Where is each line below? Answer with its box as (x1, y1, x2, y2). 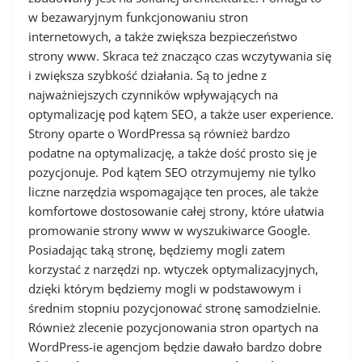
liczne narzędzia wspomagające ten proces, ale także (28, 183, 318, 200)
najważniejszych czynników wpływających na (28, 86, 278, 103)
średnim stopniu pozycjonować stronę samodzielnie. (28, 300, 321, 316)
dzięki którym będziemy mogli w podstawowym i (28, 280, 301, 297)
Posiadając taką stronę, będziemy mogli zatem (28, 242, 285, 258)
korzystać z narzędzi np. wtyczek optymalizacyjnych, (28, 261, 318, 277)
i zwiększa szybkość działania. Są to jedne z (28, 67, 267, 83)
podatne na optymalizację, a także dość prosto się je (28, 145, 317, 161)
